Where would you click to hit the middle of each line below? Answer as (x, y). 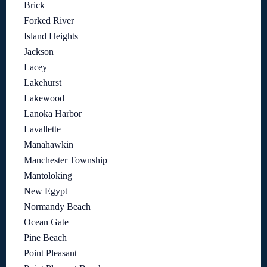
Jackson (39, 52)
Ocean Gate (46, 222)
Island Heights (51, 36)
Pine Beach (45, 238)
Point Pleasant (50, 253)
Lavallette (42, 129)
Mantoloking (48, 176)
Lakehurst (43, 83)
